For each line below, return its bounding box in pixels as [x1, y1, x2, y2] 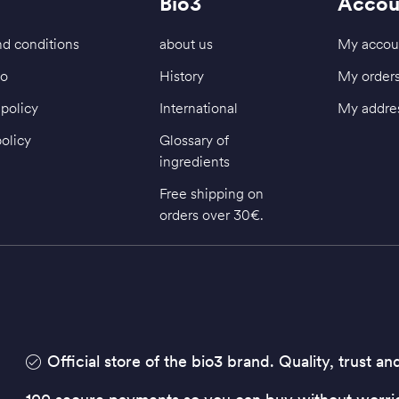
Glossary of [159, 131, 229, 150]
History [159, 67, 204, 85]
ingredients [159, 152, 230, 171]
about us [159, 35, 213, 53]
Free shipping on [159, 184, 264, 203]
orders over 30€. [159, 206, 264, 224]
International [159, 99, 238, 118]
